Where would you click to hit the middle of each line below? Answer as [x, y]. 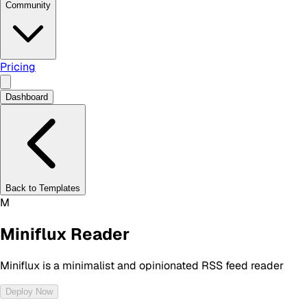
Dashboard [27, 97]
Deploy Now [29, 291]
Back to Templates [43, 188]
